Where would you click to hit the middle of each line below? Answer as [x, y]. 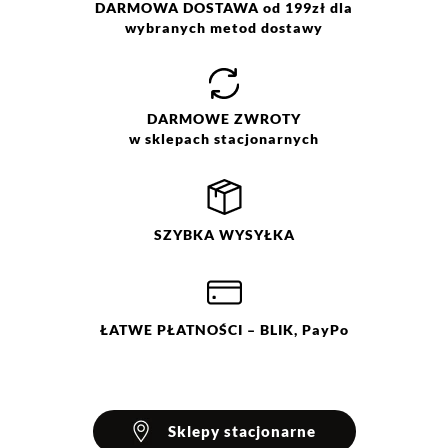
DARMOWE [188, 118]
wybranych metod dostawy [224, 27]
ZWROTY [265, 118]
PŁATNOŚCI [199, 329]
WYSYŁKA [254, 234]
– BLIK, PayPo [295, 329]
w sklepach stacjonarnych [224, 138]
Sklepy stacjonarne [242, 431]
